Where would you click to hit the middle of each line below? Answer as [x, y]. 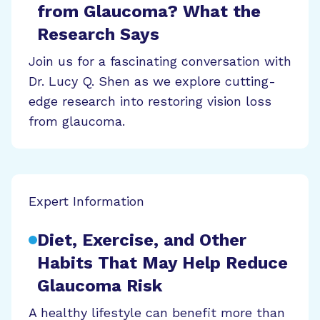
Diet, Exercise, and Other [142, 240]
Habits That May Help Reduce [162, 262]
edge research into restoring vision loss [150, 101]
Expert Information [86, 201]
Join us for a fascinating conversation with [160, 61]
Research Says [98, 34]
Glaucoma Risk [100, 285]
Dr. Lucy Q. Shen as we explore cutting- [152, 81]
